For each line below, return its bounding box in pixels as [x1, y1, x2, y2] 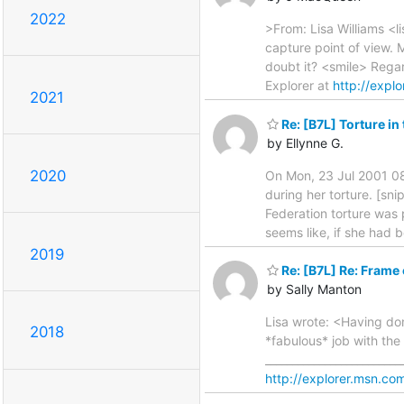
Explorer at [265, 78, 333, 94]
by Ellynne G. [267, 134, 344, 151]
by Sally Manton [267, 281, 362, 298]
